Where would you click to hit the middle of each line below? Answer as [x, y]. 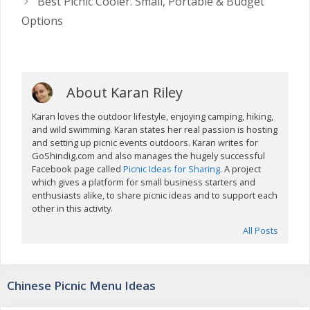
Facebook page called [78, 169]
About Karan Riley [125, 93]
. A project [241, 169]
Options [42, 20]
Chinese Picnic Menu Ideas [81, 285]
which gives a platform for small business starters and [144, 182]
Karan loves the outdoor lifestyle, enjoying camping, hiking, [153, 117]
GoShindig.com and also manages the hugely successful [149, 156]
